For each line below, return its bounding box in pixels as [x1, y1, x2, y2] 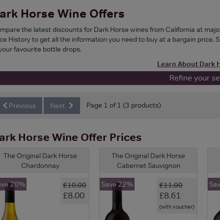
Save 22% [101, 179, 133, 189]
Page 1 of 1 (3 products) [86, 100, 161, 110]
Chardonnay [21, 161, 59, 170]
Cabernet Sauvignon [116, 161, 180, 170]
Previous [7, 101, 36, 110]
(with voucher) [159, 202, 194, 211]
